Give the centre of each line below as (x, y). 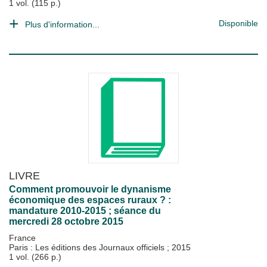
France (22, 238)
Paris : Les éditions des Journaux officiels (88, 247)
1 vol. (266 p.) (35, 257)
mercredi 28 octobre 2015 (66, 221)
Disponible (238, 23)
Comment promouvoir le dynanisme (90, 189)
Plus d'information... (62, 24)
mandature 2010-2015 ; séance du (85, 211)
